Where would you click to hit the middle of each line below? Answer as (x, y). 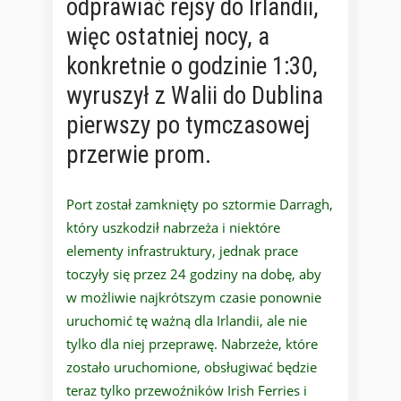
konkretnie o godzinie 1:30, (192, 67)
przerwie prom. (139, 155)
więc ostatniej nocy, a (168, 37)
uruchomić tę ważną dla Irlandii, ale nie (187, 321)
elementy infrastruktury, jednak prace (182, 251)
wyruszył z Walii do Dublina (195, 96)
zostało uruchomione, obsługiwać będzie (192, 367)
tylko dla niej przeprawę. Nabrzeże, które (192, 344)
